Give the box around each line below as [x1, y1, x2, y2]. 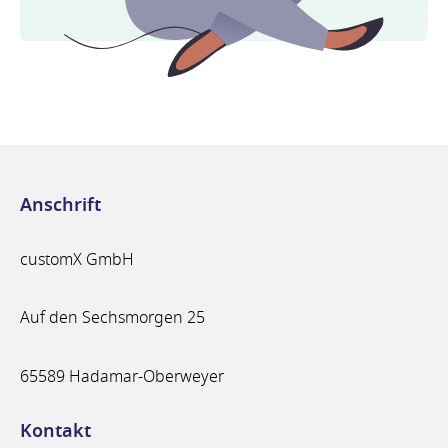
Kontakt [20, 418, 91, 445]
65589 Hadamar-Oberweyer [20, 364, 224, 389]
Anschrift [20, 191, 101, 218]
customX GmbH [20, 248, 134, 273]
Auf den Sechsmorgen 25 [20, 306, 205, 331]
